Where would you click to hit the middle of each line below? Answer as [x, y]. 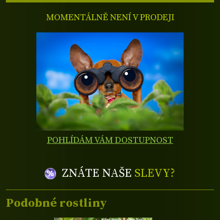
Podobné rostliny [56, 203]
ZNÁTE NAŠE [98, 174]
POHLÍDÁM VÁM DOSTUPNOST [110, 140]
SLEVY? [155, 174]
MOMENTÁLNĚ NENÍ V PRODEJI [110, 17]
